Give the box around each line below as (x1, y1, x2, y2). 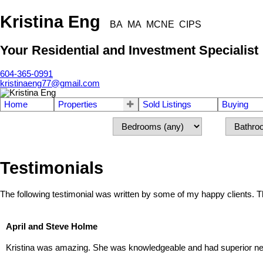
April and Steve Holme (6, 222, 97, 232)
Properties (58, 99, 97, 109)
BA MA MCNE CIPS (110, 19, 201, 29)
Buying (221, 99, 248, 109)
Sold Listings (142, 99, 191, 109)
